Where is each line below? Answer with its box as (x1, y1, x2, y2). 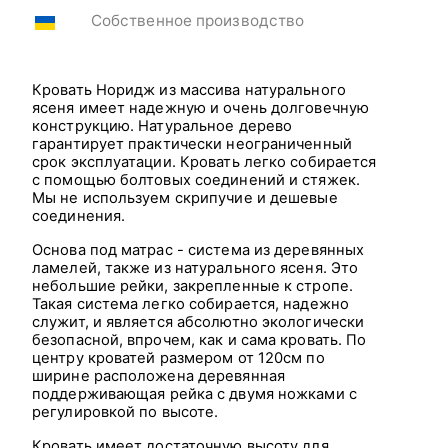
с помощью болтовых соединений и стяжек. (32, 170, 360, 189)
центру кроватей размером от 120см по (32, 348, 325, 367)
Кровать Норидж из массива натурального (32, 80, 346, 99)
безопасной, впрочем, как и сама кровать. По (32, 330, 367, 349)
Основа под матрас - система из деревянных (32, 240, 365, 259)
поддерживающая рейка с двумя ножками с (32, 384, 357, 403)
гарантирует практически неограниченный (32, 134, 352, 153)
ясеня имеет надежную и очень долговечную (32, 98, 370, 117)
